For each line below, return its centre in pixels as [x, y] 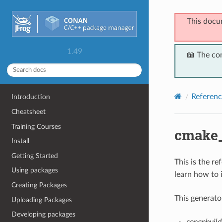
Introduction [31, 97]
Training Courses [36, 126]
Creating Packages [39, 185]
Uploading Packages [42, 200]
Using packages [35, 170]
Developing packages [44, 215]
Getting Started [35, 156]
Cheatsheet [29, 111]
